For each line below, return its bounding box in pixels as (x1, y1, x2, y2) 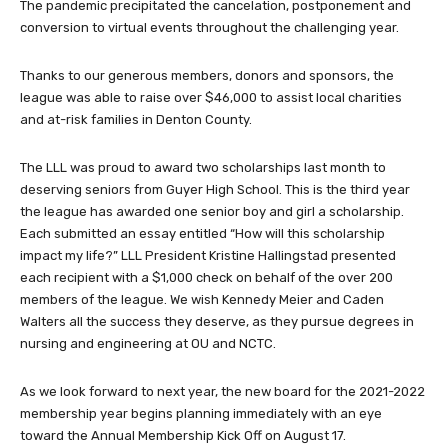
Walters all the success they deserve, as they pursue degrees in (20, 313, 414, 329)
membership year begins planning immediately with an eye (20, 405, 382, 421)
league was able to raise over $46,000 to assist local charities (20, 89, 402, 105)
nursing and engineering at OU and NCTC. (20, 335, 276, 351)
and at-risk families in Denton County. (20, 111, 252, 127)
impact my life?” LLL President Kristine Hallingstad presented (20, 247, 396, 263)
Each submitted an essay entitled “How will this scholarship (20, 225, 385, 241)
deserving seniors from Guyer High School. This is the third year (20, 181, 410, 197)
